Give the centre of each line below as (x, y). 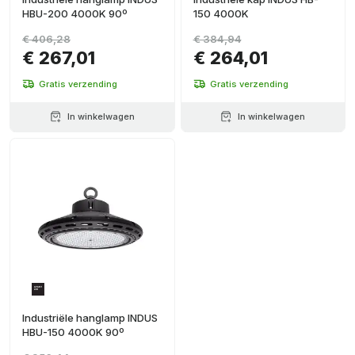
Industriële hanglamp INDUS (90, 318)
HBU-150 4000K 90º (73, 332)
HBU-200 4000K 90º (75, 13)
